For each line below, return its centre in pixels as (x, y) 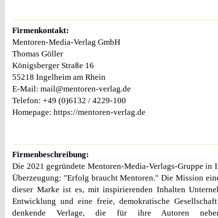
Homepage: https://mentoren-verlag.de (79, 112)
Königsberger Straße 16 (53, 65)
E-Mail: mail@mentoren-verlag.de (72, 89)
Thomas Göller (38, 54)
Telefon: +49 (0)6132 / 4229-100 (69, 100)
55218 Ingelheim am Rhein (59, 77)
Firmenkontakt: (41, 30)
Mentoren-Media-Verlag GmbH (66, 42)
